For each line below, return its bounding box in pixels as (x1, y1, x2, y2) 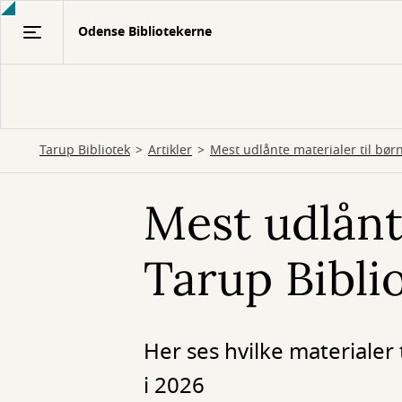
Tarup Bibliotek (39, 141, 130, 160)
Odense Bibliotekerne (78, 22, 212, 41)
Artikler (148, 141, 192, 160)
